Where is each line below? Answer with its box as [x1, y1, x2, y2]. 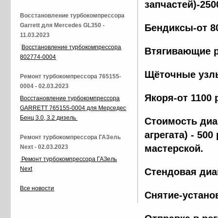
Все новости [20, 185, 54, 192]
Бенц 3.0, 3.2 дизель [20, 114, 78, 122]
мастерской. [145, 143, 207, 154]
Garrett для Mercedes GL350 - [20, 22, 105, 29]
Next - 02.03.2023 [20, 144, 69, 151]
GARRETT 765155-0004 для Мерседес [20, 105, 127, 112]
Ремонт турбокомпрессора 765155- [20, 73, 122, 80]
